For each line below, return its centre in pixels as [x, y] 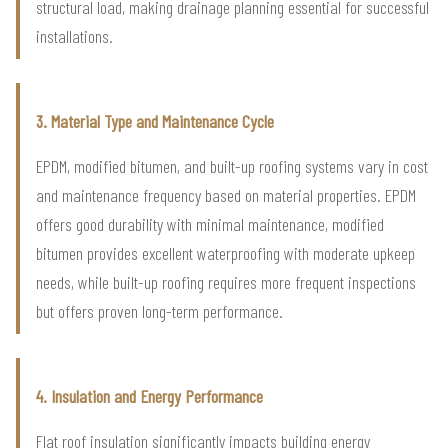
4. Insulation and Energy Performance [149, 395]
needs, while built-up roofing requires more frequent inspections [226, 281]
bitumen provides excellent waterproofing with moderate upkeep [225, 252]
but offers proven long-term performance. [159, 310]
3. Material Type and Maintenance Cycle [155, 120]
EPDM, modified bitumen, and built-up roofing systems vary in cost [232, 165]
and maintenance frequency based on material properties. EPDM [226, 194]
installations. [74, 35]
